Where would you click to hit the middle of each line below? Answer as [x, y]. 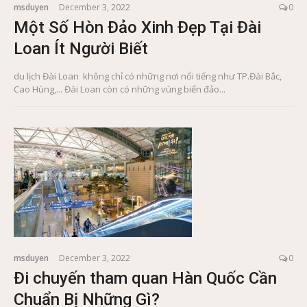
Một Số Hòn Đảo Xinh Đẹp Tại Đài [137, 28]
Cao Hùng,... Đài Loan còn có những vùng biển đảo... [120, 89]
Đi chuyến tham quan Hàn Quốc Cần [145, 279]
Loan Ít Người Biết [81, 49]
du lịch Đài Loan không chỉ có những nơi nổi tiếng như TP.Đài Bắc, [148, 76]
